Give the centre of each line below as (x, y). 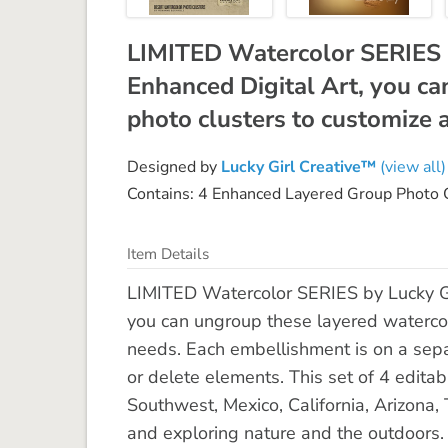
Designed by (174, 166)
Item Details (168, 253)
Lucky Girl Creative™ (298, 166)
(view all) (411, 166)
